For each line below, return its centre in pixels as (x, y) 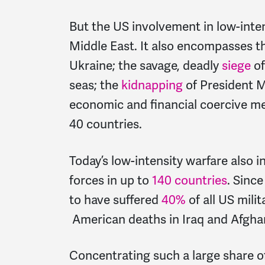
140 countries (188, 180)
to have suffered (114, 200)
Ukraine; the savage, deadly (146, 65)
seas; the (95, 85)
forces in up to (109, 180)
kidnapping (152, 85)
